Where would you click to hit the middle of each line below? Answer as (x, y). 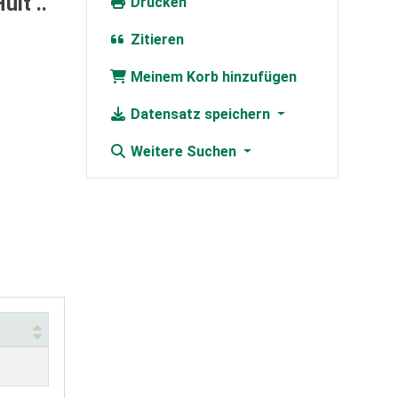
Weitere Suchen (183, 152)
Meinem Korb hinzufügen (211, 77)
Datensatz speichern (200, 115)
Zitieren (155, 40)
